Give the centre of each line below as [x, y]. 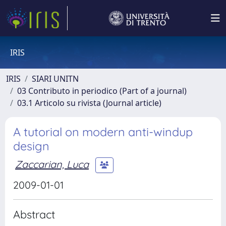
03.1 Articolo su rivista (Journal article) [89, 103]
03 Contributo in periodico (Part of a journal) [102, 91]
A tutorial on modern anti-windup [103, 132]
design [31, 146]
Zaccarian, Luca [52, 164]
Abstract [34, 214]
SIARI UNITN [55, 79]
